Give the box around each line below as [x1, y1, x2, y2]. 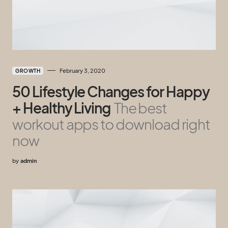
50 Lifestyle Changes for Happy [12, 82, 210, 100]
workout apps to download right [12, 115, 210, 133]
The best [113, 98, 167, 117]
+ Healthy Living [12, 98, 111, 117]
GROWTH [15, 67, 40, 74]
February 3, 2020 [60, 67, 105, 74]
